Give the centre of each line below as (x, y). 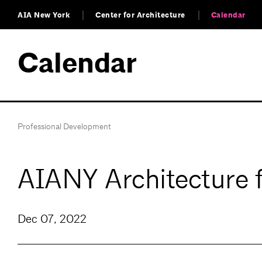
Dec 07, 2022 (52, 219)
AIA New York (44, 15)
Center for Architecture (140, 15)
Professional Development (64, 126)
